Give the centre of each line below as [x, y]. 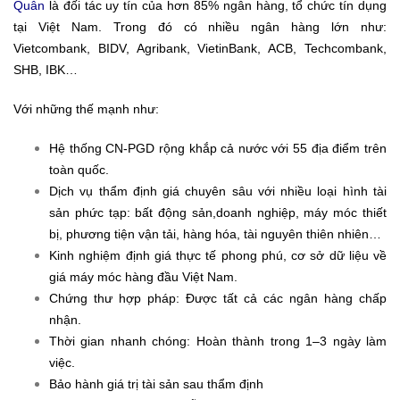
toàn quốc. [79, 170]
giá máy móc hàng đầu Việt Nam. [143, 277]
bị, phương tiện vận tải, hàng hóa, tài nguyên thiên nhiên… [215, 234]
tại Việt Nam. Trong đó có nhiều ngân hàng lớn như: [200, 27]
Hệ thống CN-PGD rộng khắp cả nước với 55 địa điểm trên [218, 149]
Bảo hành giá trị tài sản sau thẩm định [156, 384]
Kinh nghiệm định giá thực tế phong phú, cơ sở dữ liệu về [218, 256]
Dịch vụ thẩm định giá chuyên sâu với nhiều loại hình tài [218, 192]
